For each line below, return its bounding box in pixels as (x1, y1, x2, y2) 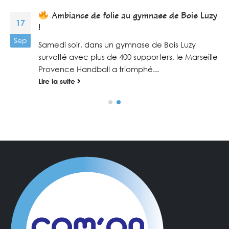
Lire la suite (38, 77, 77, 86)
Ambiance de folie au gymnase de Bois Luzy (49, 12, 217, 22)
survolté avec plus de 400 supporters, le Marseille (38, 52, 218, 62)
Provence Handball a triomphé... (38, 64, 159, 74)
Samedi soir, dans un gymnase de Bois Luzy (38, 40, 196, 50)
